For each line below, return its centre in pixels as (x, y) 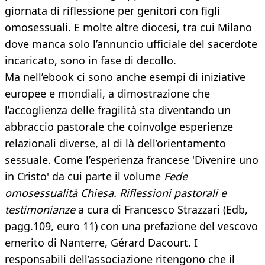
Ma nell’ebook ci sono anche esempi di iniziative (125, 77)
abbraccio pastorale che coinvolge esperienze (119, 127)
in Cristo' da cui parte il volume (84, 177)
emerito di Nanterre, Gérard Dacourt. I (101, 243)
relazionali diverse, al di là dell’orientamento (115, 143)
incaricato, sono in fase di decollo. (91, 61)
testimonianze (40, 210)
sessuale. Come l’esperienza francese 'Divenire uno (132, 160)
